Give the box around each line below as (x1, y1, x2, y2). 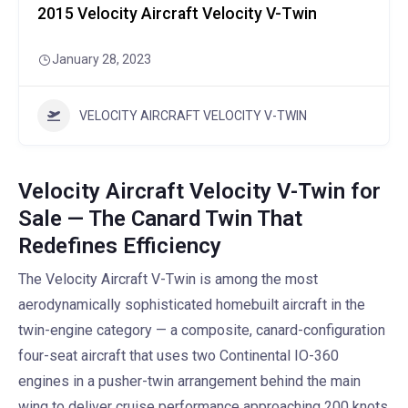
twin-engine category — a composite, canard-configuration (18, 321, 385, 339)
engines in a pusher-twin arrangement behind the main (18, 372, 361, 390)
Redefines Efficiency (18, 233, 221, 259)
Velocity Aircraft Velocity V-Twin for (18, 178, 381, 204)
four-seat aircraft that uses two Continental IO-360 (18, 347, 339, 364)
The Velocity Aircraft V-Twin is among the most (18, 270, 318, 288)
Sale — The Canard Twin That (18, 206, 302, 231)
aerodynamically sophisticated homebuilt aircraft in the (18, 296, 365, 313)
